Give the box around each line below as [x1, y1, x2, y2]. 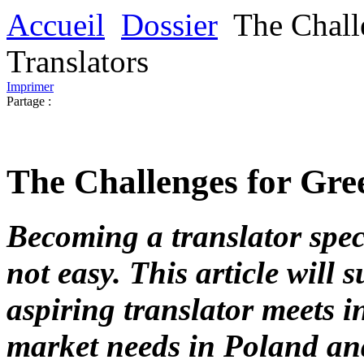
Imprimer [6, 80, 54, 93]
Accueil [6, 7, 105, 42]
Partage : [6, 94, 51, 108]
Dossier [121, 7, 218, 42]
